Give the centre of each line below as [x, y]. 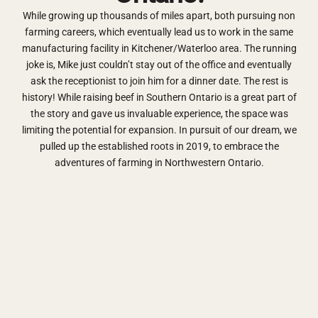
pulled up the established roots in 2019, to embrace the [159, 146]
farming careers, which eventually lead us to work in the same [159, 32]
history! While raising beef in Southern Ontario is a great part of [159, 97]
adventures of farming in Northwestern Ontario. [159, 163]
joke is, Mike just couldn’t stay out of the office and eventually [159, 65]
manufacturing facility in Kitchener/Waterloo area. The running [159, 48]
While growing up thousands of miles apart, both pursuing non [159, 16]
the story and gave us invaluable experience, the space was [159, 114]
